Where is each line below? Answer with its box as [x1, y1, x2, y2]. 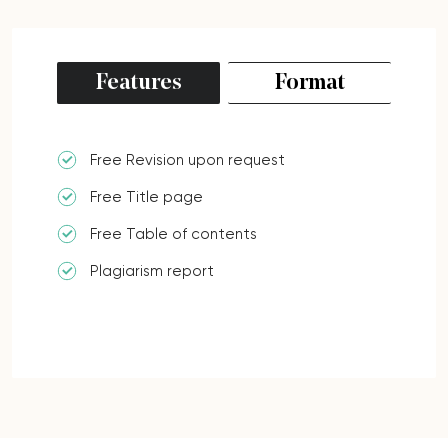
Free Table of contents [90, 225, 257, 244]
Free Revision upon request [90, 151, 285, 170]
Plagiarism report [90, 262, 214, 281]
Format [274, 72, 345, 96]
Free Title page [90, 188, 203, 207]
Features [95, 72, 182, 96]
